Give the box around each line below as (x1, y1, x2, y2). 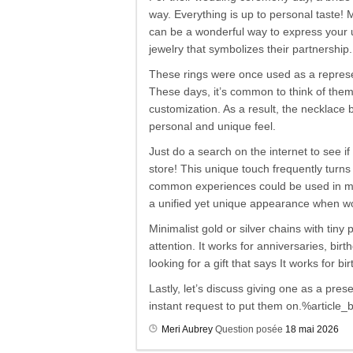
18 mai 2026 (285, 324, 339, 336)
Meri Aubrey (162, 324, 213, 336)
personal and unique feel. (149, 120, 276, 133)
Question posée (213, 324, 285, 336)
